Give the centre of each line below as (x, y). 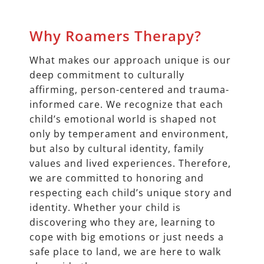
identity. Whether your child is (105, 208)
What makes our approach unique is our (130, 60)
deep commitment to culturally (107, 75)
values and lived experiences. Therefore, (130, 164)
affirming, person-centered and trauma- (129, 90)
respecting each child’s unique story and (131, 193)
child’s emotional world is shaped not (123, 119)
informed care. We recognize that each (126, 105)
